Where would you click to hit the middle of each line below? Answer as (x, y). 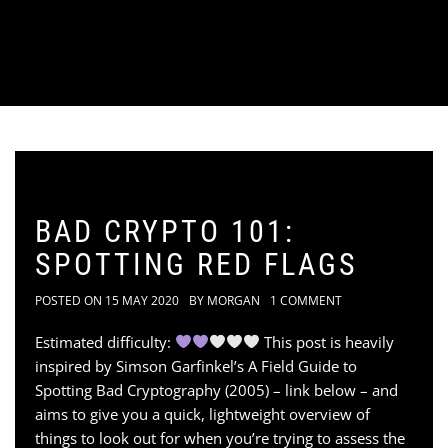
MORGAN (233, 300)
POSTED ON (70, 300)
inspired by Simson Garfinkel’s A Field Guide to (196, 365)
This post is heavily (327, 341)
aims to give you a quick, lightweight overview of (202, 413)
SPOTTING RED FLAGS (196, 264)
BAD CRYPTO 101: (165, 231)
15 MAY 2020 (142, 300)
